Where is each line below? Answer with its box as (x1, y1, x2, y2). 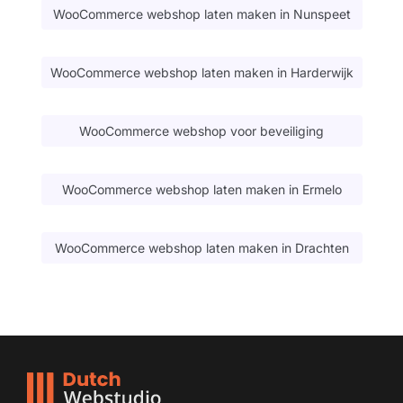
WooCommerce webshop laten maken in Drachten (54, 239, 349, 255)
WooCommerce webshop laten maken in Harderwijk (49, 64, 354, 80)
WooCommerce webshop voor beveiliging (79, 122, 324, 139)
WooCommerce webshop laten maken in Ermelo (61, 181, 342, 197)
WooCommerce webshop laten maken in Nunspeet (52, 5, 351, 22)
